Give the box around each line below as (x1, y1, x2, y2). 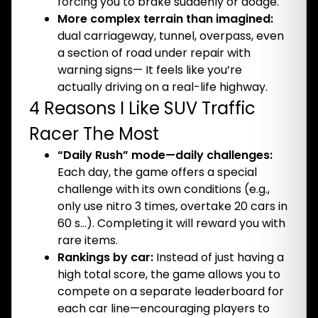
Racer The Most (29, 122, 159, 146)
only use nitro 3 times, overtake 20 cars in (57, 198, 287, 214)
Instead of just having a (153, 249, 284, 265)
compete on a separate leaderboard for (57, 283, 284, 300)
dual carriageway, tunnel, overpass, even (57, 28, 284, 44)
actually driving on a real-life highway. (57, 79, 268, 95)
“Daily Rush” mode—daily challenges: (57, 147, 273, 163)
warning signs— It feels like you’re (57, 62, 242, 78)
